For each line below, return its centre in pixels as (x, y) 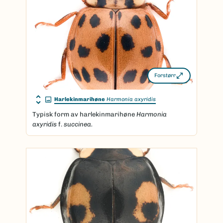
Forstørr (165, 75)
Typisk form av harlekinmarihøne (84, 114)
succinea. (78, 124)
